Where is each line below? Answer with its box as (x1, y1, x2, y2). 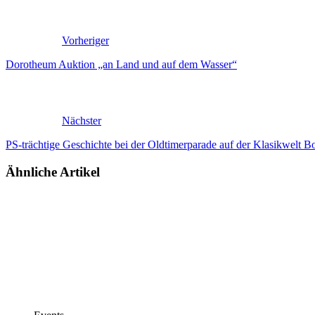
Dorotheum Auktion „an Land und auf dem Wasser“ (6, 58, 237, 71)
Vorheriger (62, 34, 109, 47)
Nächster (62, 115, 101, 127)
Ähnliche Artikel (6, 165, 100, 180)
